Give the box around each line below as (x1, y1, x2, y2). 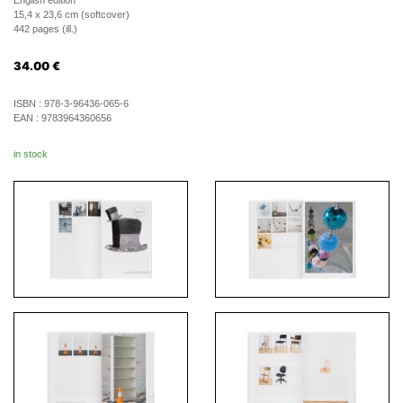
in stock (13, 148, 48, 159)
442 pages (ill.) (13, 23, 77, 34)
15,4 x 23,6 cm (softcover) (13, 9, 130, 20)
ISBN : (13, 98, 44, 109)
